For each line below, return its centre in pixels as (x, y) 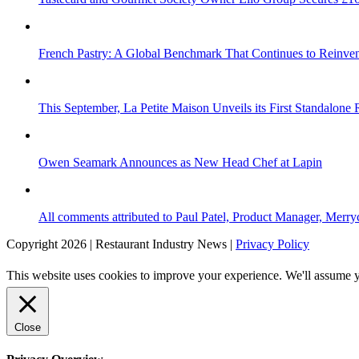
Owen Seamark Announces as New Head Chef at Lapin (180, 162)
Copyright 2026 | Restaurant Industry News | (121, 244)
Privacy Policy (272, 244)
